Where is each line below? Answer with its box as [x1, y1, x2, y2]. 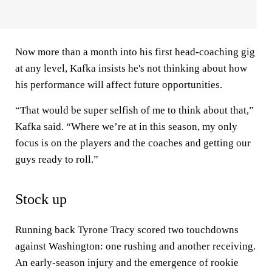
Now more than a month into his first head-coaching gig [15, 46, 255, 58]
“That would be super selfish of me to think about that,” [15, 104, 254, 116]
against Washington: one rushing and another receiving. [15, 240, 256, 252]
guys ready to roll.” [15, 154, 98, 165]
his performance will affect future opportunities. [15, 79, 222, 90]
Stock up [15, 191, 67, 207]
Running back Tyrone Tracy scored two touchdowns [15, 224, 239, 236]
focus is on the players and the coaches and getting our [15, 137, 251, 149]
